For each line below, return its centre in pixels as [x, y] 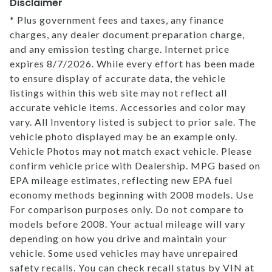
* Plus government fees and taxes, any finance [117, 19]
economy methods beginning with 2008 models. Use [132, 194]
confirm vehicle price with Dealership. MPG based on [135, 165]
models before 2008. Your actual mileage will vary [127, 223]
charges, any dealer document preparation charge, [127, 34]
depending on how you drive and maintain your [118, 238]
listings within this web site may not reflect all [118, 92]
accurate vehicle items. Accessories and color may [128, 107]
